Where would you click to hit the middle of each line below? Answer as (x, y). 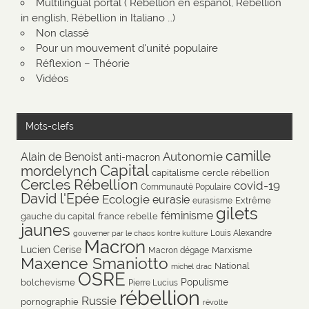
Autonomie (193, 156)
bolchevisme (48, 282)
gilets (237, 213)
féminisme (187, 215)
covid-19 (257, 185)
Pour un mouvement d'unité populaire (127, 48)
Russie (99, 300)
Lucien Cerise (51, 249)
